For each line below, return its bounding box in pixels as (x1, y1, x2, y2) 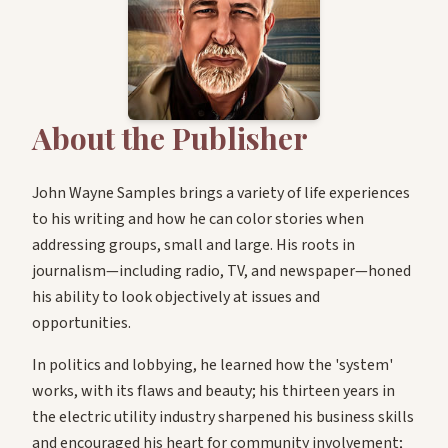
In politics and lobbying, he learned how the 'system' (32, 354, 393, 377)
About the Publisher (32, 118, 308, 159)
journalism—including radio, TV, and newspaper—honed (32, 260, 411, 283)
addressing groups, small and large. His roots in (32, 234, 355, 257)
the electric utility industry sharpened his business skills (32, 406, 414, 429)
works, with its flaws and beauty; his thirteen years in (32, 380, 395, 403)
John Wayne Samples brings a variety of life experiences (32, 182, 410, 205)
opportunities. (32, 312, 131, 335)
